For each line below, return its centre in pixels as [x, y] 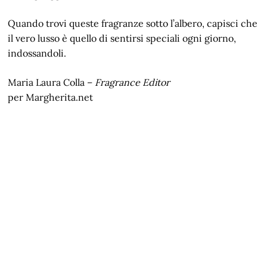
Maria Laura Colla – [52, 83]
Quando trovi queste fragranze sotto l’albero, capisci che [133, 24]
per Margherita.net [51, 97]
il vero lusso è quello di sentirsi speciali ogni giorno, [122, 38]
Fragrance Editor [133, 83]
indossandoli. [37, 53]
